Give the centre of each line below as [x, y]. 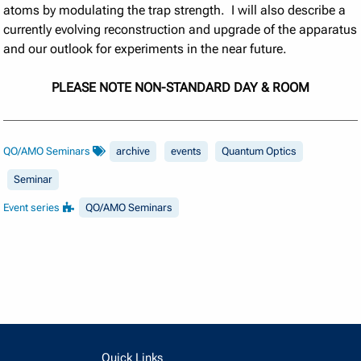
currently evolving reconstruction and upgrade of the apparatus [180, 30]
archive [133, 151]
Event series [33, 208]
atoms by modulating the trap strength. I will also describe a [175, 10]
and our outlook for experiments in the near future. [145, 49]
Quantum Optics [259, 151]
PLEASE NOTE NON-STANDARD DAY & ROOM [180, 88]
